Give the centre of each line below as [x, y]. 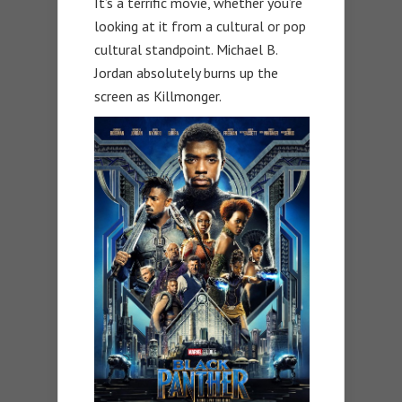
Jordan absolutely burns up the [186, 72]
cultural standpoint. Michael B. [186, 49]
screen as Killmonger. [158, 96]
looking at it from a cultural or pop [200, 26]
